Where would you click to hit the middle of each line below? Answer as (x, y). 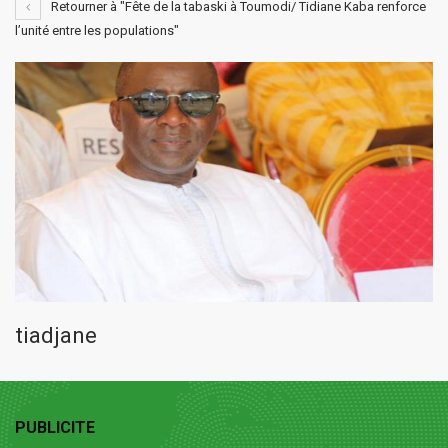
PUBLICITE (55, 428)
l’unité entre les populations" (97, 31)
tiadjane (56, 336)
